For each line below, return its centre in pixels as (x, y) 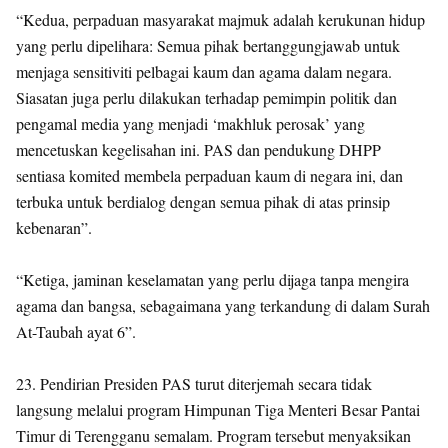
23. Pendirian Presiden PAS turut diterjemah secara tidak (194, 383)
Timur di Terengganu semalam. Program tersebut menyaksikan (213, 435)
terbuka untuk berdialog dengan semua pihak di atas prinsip (203, 201)
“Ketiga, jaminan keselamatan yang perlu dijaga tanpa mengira (212, 279)
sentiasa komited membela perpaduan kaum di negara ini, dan (209, 175)
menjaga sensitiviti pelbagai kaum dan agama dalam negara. (204, 71)
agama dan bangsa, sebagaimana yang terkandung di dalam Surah (223, 305)
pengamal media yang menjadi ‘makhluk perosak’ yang (190, 123)
